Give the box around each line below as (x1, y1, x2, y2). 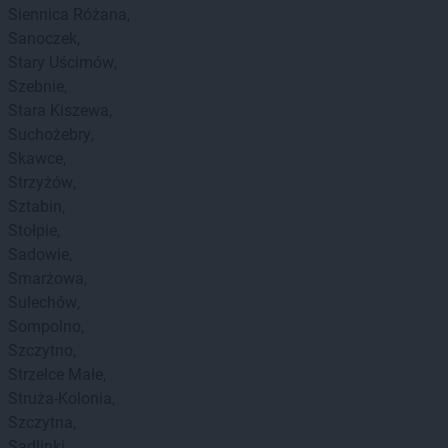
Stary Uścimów (8, 53, 114, 72)
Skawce (8, 149, 63, 168)
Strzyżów (8, 173, 73, 192)
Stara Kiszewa (8, 101, 109, 120)
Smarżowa (8, 269, 84, 288)
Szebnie (8, 77, 64, 96)
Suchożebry (8, 125, 91, 144)
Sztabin (8, 197, 62, 216)
